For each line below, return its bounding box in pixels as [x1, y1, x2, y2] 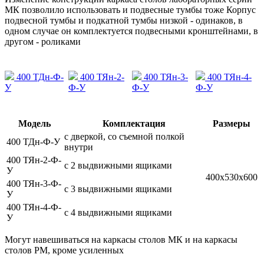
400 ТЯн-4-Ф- [6, 202, 61, 213]
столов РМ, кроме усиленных [5, 245, 124, 256]
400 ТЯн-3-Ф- [6, 179, 61, 189]
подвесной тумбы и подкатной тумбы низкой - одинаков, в [5, 15, 243, 26]
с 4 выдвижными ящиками [64, 207, 172, 218]
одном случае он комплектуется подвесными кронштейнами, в [5, 26, 258, 37]
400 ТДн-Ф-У [6, 137, 60, 147]
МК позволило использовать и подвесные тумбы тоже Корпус [5, 5, 256, 15]
